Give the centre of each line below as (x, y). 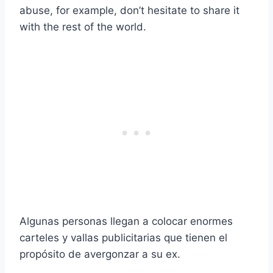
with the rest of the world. (83, 27)
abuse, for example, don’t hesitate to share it (129, 11)
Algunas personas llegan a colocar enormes (126, 222)
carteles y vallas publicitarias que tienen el (123, 238)
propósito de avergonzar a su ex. (100, 254)
